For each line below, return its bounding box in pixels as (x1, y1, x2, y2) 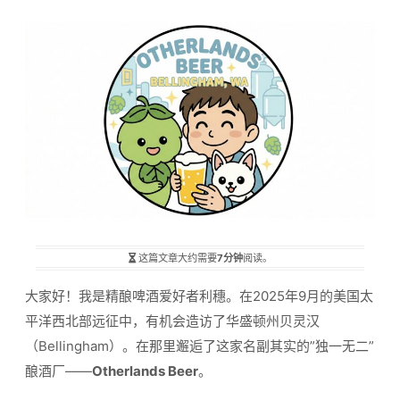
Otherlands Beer (92, 362, 198, 380)
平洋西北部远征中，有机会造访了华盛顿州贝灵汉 (25, 312, 320, 330)
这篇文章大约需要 (137, 252, 217, 265)
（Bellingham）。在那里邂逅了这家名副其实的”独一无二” (25, 337, 374, 355)
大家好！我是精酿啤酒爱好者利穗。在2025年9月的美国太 (25, 287, 373, 305)
